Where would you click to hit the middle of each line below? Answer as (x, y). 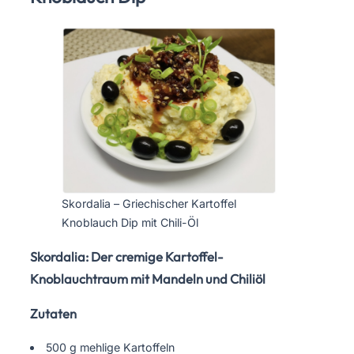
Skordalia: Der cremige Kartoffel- (127, 256)
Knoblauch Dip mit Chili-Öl (130, 223)
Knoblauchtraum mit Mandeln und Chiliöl (148, 279)
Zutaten (53, 314)
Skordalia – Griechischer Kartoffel (149, 204)
